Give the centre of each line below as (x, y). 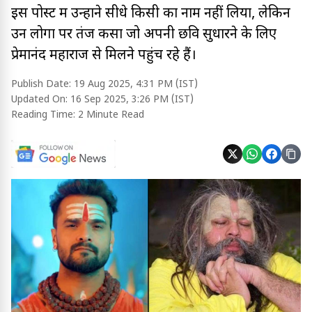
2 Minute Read (111, 115)
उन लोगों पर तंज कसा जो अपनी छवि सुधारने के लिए (144, 35)
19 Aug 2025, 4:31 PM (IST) (136, 85)
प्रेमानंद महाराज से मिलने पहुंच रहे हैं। (104, 56)
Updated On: (41, 100)
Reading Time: (45, 115)
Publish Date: (42, 85)
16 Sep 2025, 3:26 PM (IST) (132, 100)
